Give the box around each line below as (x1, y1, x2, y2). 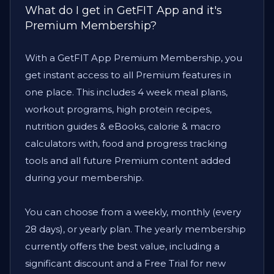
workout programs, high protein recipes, (25, 103, 212, 115)
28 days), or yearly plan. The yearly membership (25, 223, 246, 235)
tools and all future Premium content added (25, 154, 231, 166)
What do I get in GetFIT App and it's (25, 3, 222, 17)
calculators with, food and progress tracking (25, 137, 227, 149)
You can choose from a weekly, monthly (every (25, 206, 241, 218)
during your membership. (25, 171, 144, 183)
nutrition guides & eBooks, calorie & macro (25, 120, 221, 132)
